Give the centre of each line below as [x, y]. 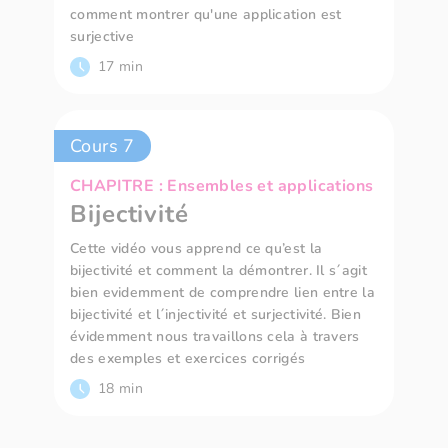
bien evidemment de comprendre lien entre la [222, 293]
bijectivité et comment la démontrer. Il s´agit [218, 271]
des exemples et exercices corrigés [188, 359]
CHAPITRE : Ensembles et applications [222, 186]
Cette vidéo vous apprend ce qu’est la [196, 249]
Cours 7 [102, 146]
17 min [120, 67]
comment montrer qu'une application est [206, 15]
